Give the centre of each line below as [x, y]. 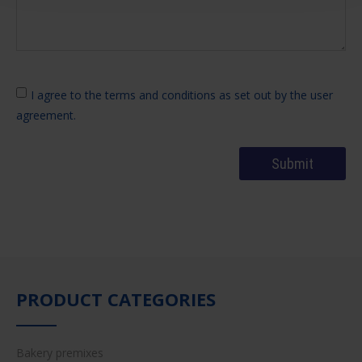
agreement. [46, 115]
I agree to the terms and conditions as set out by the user [182, 95]
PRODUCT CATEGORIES [116, 299]
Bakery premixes [60, 352]
